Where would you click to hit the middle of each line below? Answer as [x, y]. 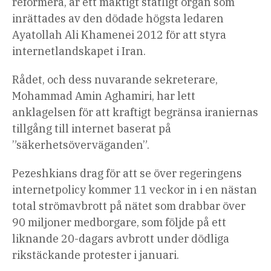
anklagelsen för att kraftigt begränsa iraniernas [135, 113]
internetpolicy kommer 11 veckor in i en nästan [135, 190]
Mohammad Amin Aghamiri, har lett [104, 96]
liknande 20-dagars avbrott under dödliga [121, 239]
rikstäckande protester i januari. [96, 255]
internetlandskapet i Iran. [79, 51]
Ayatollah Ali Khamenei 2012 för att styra [119, 35]
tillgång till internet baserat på [92, 129]
